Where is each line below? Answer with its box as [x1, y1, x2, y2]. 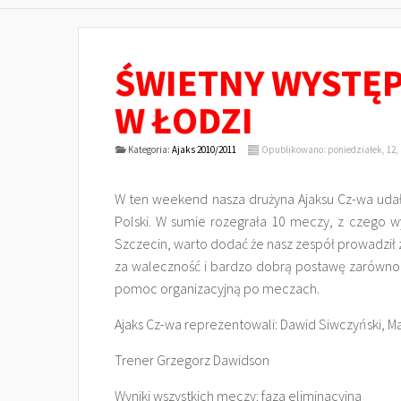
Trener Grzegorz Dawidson [115, 351, 269, 369]
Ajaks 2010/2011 [171, 143, 236, 156]
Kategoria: [125, 143, 172, 156]
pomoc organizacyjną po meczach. [115, 279, 320, 297]
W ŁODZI [115, 97, 253, 143]
